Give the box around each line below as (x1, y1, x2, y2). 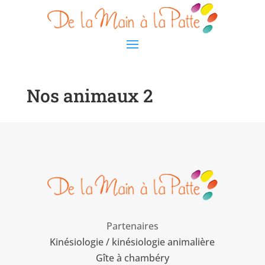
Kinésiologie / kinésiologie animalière (50, 235, 215, 248)
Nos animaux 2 (26, 84, 153, 107)
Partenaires (106, 219, 159, 232)
